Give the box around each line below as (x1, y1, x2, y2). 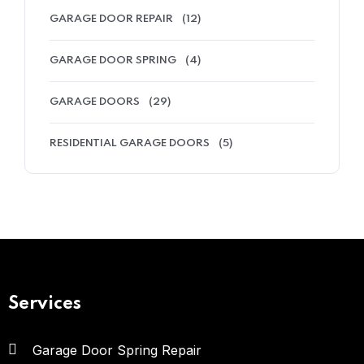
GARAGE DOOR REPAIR (50, 14, 173, 24)
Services (8, 295, 81, 313)
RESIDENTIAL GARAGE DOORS (50, 138, 210, 149)
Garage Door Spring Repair (32, 342, 201, 358)
